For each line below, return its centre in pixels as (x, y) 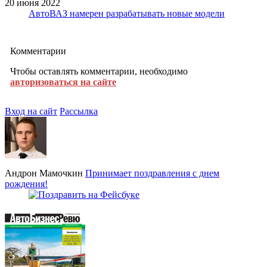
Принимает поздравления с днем (152, 173)
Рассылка (79, 111)
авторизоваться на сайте (63, 82)
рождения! (26, 184)
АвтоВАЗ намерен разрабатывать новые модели (127, 13)
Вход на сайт (31, 111)
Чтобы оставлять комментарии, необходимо (99, 71)
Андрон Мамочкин (44, 173)
